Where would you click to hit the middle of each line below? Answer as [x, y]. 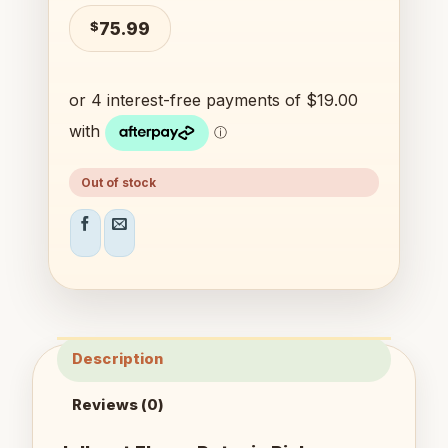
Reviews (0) [118, 405]
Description [118, 359]
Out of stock [118, 182]
